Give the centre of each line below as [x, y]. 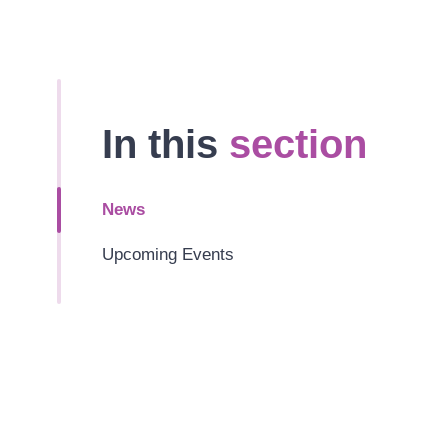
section [298, 143]
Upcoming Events [168, 255]
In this [166, 143]
